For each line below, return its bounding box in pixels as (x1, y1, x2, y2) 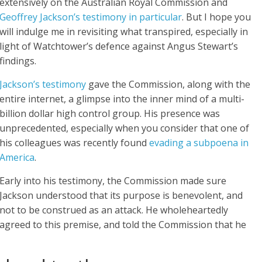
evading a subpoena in (149, 136, 249, 149)
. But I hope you (182, 10, 251, 23)
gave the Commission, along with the (86, 77, 250, 91)
